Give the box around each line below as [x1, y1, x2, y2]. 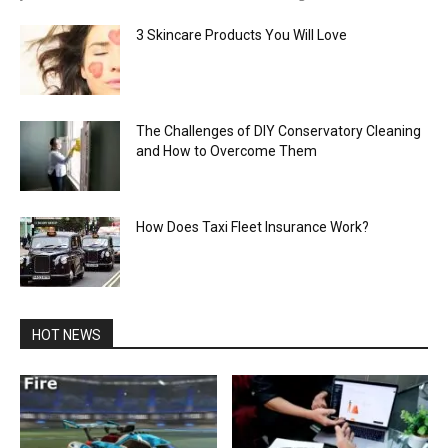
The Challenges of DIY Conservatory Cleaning [136, 122, 421, 139]
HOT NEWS [32, 326, 101, 343]
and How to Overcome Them [136, 142, 317, 159]
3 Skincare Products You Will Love [136, 26, 347, 43]
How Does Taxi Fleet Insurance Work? [136, 218, 369, 235]
